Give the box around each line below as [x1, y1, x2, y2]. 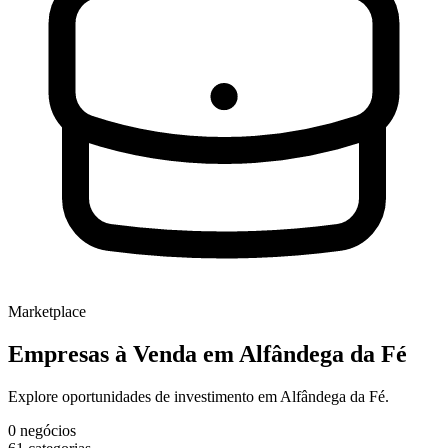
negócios [20, 421, 76, 439]
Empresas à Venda [8, 341, 203, 368]
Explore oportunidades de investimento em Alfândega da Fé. [8, 387, 389, 405]
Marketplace [8, 303, 86, 321]
